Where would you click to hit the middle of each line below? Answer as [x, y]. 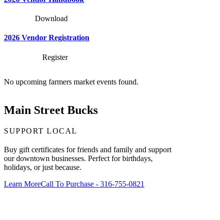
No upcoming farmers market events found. [71, 82]
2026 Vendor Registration [47, 38]
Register [55, 57]
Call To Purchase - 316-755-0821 [93, 184]
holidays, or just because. [43, 167]
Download [51, 19]
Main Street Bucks [51, 110]
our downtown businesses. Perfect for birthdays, [78, 159]
